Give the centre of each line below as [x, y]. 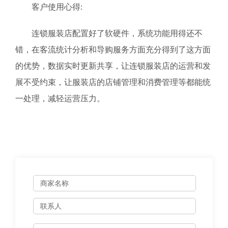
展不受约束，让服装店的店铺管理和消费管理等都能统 [113, 82]
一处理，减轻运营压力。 [60, 98]
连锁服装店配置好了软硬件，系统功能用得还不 [109, 33]
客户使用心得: [49, 7]
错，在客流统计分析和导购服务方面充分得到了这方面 [113, 50]
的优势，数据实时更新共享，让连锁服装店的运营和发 [113, 66]
